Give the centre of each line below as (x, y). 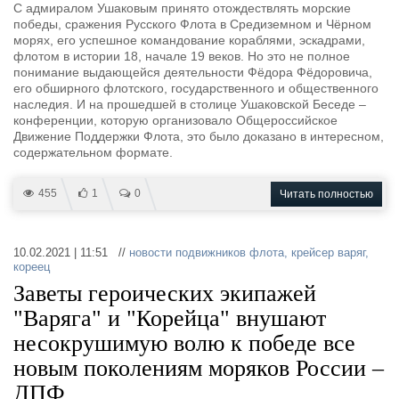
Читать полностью (326, 194)
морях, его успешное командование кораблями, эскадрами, (189, 40)
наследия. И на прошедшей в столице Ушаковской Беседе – (190, 104)
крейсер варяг (328, 252)
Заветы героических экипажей (165, 293)
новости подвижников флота (207, 252)
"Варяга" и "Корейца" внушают (170, 318)
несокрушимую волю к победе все (184, 343)
